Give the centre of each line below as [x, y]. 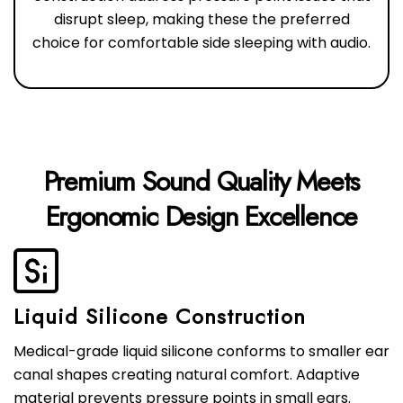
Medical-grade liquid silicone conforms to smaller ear [201, 352]
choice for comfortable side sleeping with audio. [201, 43]
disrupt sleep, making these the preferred [201, 20]
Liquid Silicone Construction [160, 317]
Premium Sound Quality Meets [201, 182]
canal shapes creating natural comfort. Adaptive [187, 375]
